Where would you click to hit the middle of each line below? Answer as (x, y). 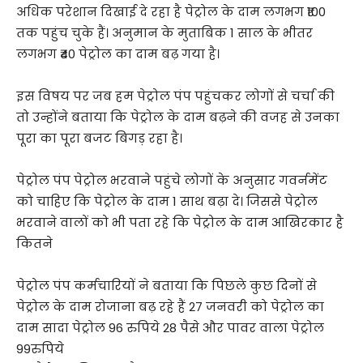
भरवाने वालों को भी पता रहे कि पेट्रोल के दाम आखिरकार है (180, 222)
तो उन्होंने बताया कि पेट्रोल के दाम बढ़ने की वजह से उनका (178, 117)
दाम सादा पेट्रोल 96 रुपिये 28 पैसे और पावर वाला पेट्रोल (170, 328)
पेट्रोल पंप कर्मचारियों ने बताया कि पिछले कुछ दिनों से (167, 286)
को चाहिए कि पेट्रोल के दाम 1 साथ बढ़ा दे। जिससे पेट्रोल (167, 201)
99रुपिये (40, 349)
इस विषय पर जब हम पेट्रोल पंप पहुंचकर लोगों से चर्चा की (175, 96)
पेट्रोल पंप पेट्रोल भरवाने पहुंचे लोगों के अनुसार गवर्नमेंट (172, 180)
